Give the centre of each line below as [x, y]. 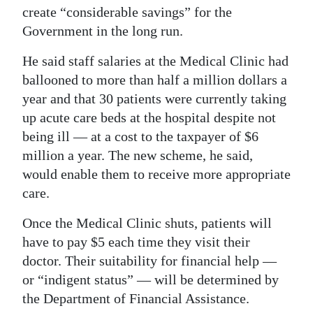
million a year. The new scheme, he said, [138, 155]
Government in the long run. [103, 30]
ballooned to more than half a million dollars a [155, 79]
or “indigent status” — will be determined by [151, 279]
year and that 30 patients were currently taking [154, 98]
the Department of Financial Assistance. [136, 298]
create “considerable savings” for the [127, 12]
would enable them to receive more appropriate [156, 174]
